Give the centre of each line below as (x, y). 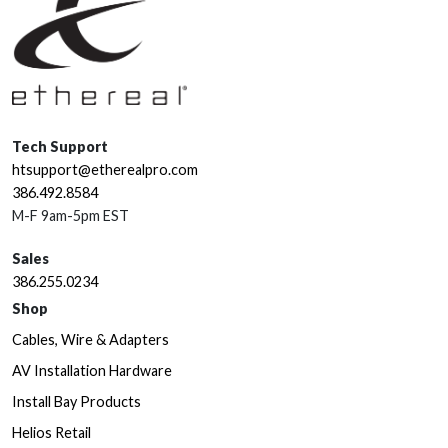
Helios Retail (51, 433)
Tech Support (60, 147)
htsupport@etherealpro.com (105, 170)
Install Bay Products (76, 402)
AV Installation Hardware (92, 371)
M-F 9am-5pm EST (70, 216)
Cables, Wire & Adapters (90, 340)
